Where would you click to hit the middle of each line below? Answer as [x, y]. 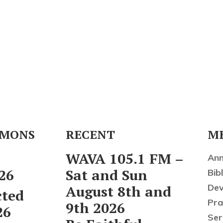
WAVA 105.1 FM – [124, 159]
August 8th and [118, 191]
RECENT [90, 134]
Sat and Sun [107, 175]
